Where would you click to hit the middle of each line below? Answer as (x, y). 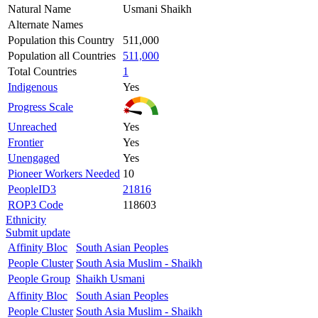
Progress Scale (40, 106)
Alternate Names (45, 24)
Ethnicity (26, 219)
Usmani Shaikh (157, 9)
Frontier (26, 142)
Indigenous (33, 87)
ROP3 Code (35, 204)
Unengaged (34, 158)
